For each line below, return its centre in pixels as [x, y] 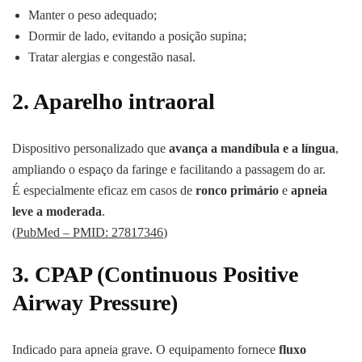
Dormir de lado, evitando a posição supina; [137, 36]
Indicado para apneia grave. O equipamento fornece [145, 350]
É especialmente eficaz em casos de [104, 191]
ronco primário [237, 191]
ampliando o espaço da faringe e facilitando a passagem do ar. [169, 170]
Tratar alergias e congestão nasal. [112, 57]
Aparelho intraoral [124, 102]
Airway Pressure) [95, 303]
